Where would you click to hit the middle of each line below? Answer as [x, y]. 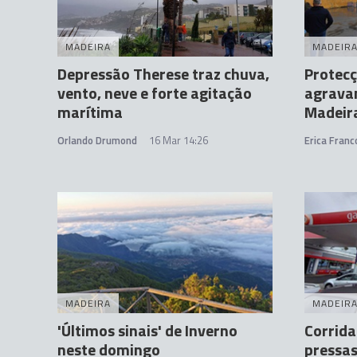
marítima [90, 112]
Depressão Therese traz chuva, [163, 74]
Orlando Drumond [97, 141]
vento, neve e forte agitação [155, 93]
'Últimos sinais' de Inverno [147, 330]
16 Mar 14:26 [178, 141]
